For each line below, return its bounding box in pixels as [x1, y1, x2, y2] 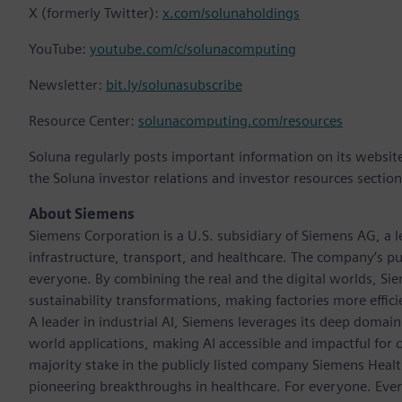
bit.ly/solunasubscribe [106, 76, 242, 94]
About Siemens [29, 205, 135, 223]
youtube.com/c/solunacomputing [90, 40, 296, 58]
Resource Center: [29, 112, 138, 130]
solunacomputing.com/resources [138, 112, 343, 130]
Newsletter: [29, 76, 106, 94]
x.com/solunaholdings [162, 4, 300, 22]
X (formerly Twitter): [29, 4, 162, 22]
